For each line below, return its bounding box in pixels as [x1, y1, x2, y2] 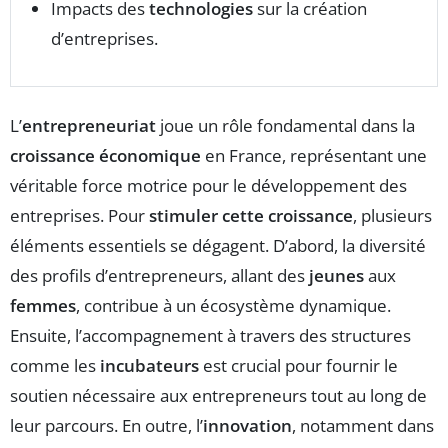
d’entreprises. [51, 27, 158, 50]
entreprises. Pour [10, 204, 149, 227]
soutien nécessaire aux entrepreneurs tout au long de [10, 384, 427, 407]
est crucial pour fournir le [199, 354, 398, 377]
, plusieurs [353, 204, 432, 227]
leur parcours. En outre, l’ [10, 414, 203, 437]
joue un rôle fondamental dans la [156, 114, 415, 137]
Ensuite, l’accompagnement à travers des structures [10, 324, 411, 347]
